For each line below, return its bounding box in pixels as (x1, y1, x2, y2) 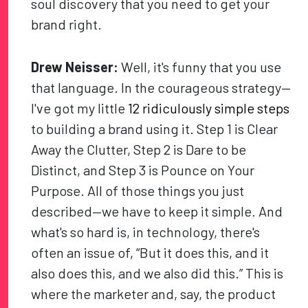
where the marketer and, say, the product (31, 285, 276, 302)
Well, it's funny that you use (118, 58, 282, 76)
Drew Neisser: (31, 58, 119, 76)
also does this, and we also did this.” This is (31, 265, 284, 282)
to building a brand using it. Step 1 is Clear (31, 120, 278, 137)
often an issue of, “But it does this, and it (31, 244, 269, 261)
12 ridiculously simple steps (128, 100, 290, 117)
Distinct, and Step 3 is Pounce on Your (31, 162, 255, 179)
